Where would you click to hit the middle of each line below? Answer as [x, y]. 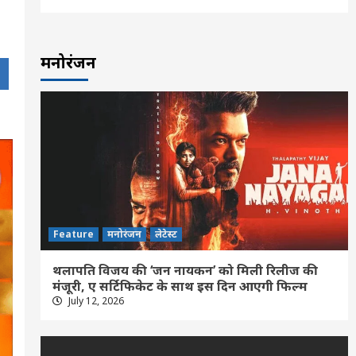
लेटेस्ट [166, 234]
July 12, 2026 [95, 300]
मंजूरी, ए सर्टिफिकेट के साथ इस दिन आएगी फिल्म [180, 286]
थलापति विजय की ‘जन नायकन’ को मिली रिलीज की [185, 270]
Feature [73, 234]
